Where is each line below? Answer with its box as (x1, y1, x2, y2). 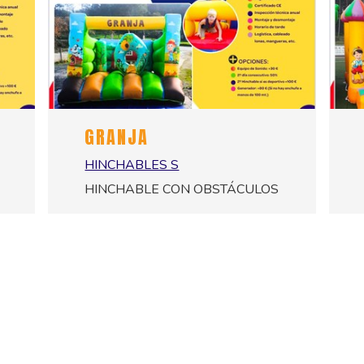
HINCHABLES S (84, 155, 180, 174)
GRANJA (84, 123, 149, 150)
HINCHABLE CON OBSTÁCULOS (84, 180, 279, 198)
